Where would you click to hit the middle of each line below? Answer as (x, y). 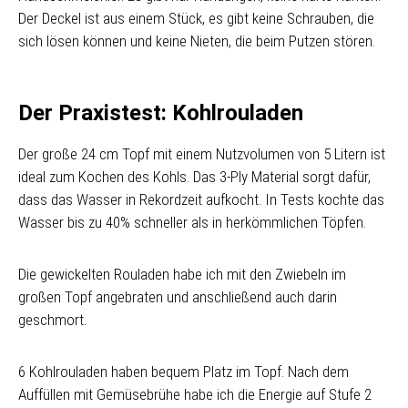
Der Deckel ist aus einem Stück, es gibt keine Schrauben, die (196, 18)
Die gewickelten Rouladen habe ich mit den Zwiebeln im (182, 274)
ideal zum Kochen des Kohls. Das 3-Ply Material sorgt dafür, (194, 177)
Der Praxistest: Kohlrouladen (161, 113)
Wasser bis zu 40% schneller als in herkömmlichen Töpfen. (192, 222)
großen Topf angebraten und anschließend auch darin (178, 297)
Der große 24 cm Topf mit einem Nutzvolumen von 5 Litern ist (202, 154)
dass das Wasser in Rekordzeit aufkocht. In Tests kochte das (201, 199)
